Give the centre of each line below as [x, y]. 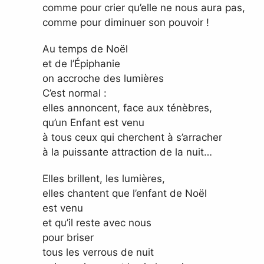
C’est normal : [75, 93]
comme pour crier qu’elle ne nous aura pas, [144, 8]
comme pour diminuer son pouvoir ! [126, 23]
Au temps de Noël [85, 49]
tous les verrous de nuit [98, 253]
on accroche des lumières [103, 79]
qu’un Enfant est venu [93, 123]
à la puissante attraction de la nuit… [127, 152]
